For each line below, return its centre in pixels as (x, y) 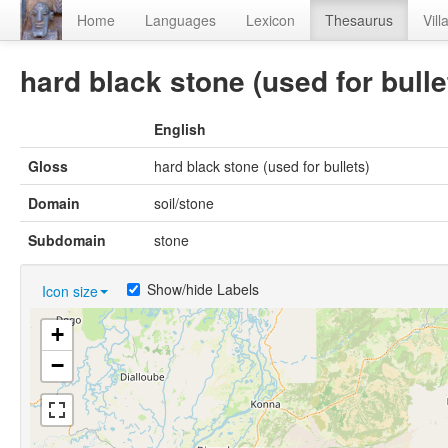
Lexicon (270, 20)
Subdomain (67, 240)
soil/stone (184, 203)
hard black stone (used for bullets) (262, 166)
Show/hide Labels (203, 289)
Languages (180, 20)
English (180, 129)
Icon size (70, 291)
